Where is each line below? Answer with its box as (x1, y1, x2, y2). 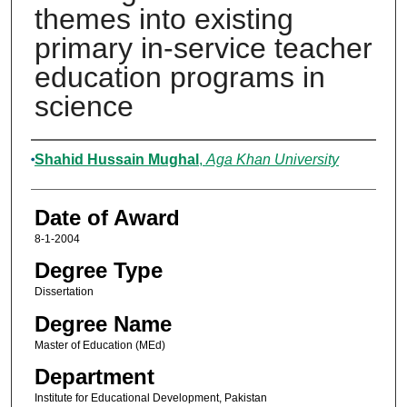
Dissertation (34, 285, 94, 299)
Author (30, 145, 94, 171)
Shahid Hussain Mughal (34, 152, 199, 168)
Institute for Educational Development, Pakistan (34, 392, 267, 405)
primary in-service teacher (34, 32, 372, 65)
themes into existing (34, 3, 293, 36)
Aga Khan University (205, 152, 339, 168)
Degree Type (34, 258, 163, 283)
